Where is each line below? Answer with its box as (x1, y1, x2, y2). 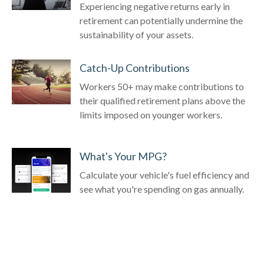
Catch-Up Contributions (80, 61, 190, 74)
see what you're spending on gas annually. (80, 183, 244, 194)
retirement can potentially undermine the (80, 15, 243, 26)
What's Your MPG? (80, 150, 167, 163)
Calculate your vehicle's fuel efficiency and (80, 169, 249, 180)
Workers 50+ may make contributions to (80, 81, 244, 92)
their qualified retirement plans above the (80, 95, 245, 106)
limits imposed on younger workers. (80, 109, 222, 120)
